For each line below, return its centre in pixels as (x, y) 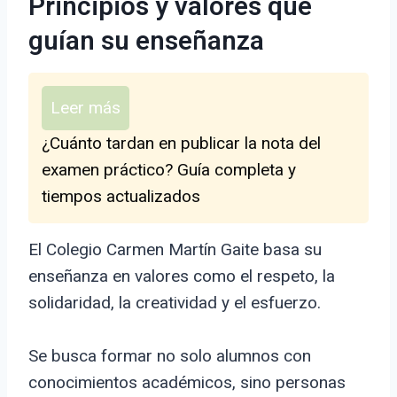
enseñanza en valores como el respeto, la (182, 276)
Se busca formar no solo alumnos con (170, 356)
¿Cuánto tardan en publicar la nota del (181, 144)
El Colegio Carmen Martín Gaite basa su (175, 250)
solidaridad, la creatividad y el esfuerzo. (175, 303)
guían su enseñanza (146, 42)
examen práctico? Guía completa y (169, 170)
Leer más (86, 108)
